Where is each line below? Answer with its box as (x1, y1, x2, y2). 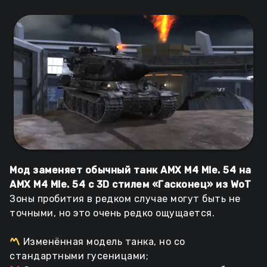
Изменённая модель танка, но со (20, 236, 185, 248)
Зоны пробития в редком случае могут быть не (10, 193, 241, 205)
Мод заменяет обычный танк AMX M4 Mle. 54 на (10, 164, 252, 176)
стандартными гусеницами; (10, 250, 148, 262)
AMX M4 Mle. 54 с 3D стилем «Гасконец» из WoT (10, 179, 251, 191)
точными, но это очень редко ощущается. (10, 207, 215, 219)
